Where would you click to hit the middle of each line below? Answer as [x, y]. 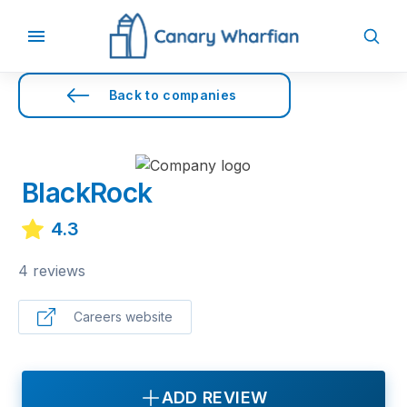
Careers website [123, 317]
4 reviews [52, 271]
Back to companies [173, 95]
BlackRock [87, 193]
